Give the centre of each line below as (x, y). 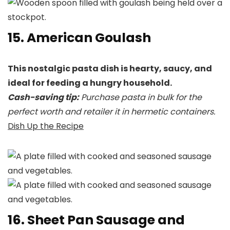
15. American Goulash (79, 38)
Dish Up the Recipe (46, 126)
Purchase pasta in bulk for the (140, 98)
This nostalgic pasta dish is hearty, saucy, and (110, 69)
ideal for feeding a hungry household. (90, 83)
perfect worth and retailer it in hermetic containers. (111, 112)
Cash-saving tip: (43, 98)
